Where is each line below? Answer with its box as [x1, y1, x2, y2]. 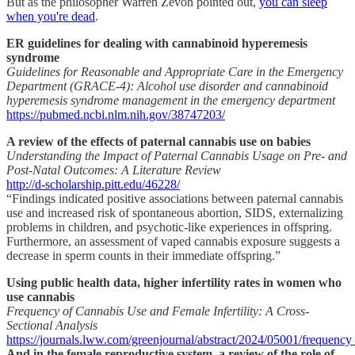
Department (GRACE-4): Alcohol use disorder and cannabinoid [6, 79, 328, 94]
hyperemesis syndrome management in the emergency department [6, 94, 335, 108]
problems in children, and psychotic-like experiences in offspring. [6, 220, 332, 235]
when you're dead [6, 10, 95, 24]
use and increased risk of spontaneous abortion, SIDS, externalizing [6, 206, 343, 220]
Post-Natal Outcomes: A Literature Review [6, 163, 221, 177]
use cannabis [6, 290, 74, 304]
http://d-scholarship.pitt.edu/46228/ [6, 177, 180, 192]
